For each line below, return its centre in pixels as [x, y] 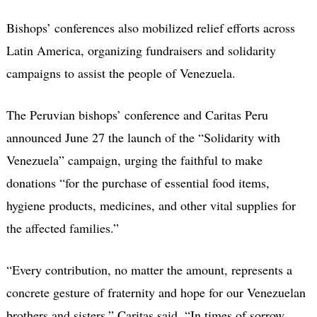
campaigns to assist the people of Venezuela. [121, 73]
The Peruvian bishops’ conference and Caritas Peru [137, 114]
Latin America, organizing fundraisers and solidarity [141, 50]
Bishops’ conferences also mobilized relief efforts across [150, 27]
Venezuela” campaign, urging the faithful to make [134, 160]
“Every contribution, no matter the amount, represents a [149, 269]
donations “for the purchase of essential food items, [138, 182]
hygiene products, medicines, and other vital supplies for [151, 205]
